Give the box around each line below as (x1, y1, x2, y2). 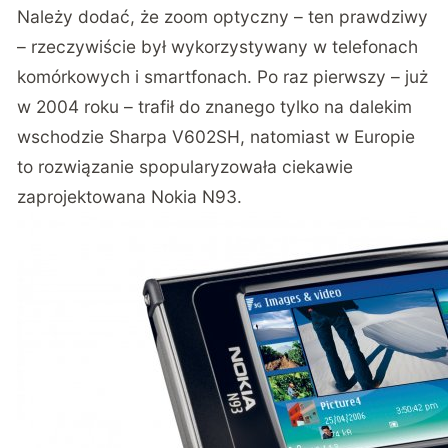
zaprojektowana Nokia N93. (17, 186, 243, 208)
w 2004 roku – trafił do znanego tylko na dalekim (17, 96, 413, 118)
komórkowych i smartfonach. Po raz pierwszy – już (17, 66, 429, 88)
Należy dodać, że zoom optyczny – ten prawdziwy (17, 6, 429, 28)
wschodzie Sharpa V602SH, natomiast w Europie (17, 126, 416, 148)
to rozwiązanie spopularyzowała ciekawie (17, 156, 354, 178)
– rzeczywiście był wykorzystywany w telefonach (17, 36, 419, 58)
